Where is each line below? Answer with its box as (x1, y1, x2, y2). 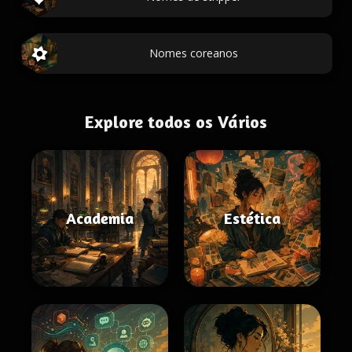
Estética (224, 208, 280, 228)
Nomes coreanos (148, 46, 238, 60)
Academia (66, 208, 134, 228)
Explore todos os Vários (85, 112, 267, 132)
